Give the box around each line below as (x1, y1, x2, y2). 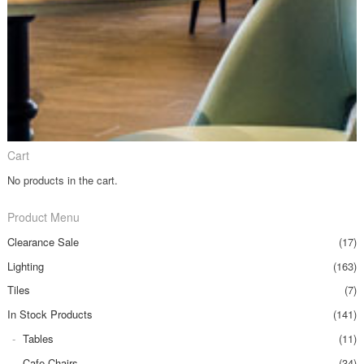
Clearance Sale (6, 233, 79, 249)
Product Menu (6, 208, 80, 225)
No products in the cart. (6, 171, 118, 188)
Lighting (6, 258, 44, 274)
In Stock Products (6, 306, 93, 323)
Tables (23, 330, 54, 346)
